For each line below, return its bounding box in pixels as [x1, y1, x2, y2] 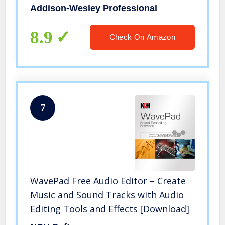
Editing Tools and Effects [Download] [30, 203, 190, 215]
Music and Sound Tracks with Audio [30, 189, 184, 201]
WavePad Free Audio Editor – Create [30, 175, 186, 187]
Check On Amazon [109, 33, 175, 42]
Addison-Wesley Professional [30, 3, 158, 14]
